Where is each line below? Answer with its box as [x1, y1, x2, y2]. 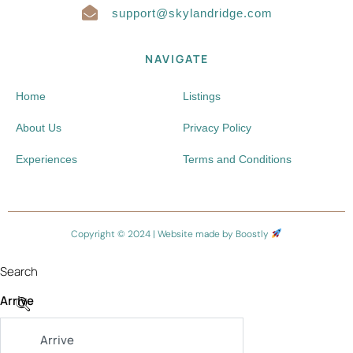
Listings [182, 89, 221, 102]
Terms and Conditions [182, 152, 292, 165]
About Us [16, 121, 61, 134]
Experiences [16, 152, 77, 165]
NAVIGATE [144, 50, 209, 66]
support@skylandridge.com [112, 6, 273, 20]
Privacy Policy [182, 121, 251, 134]
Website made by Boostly [158, 227, 272, 240]
